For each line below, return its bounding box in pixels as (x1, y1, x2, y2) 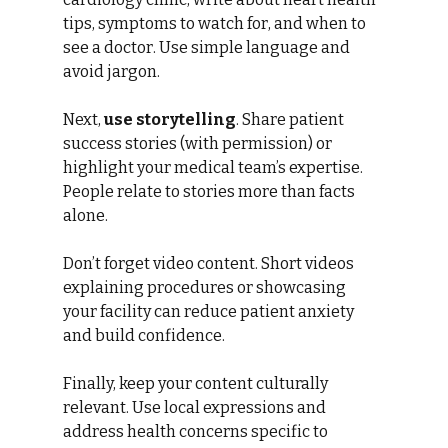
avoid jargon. (62, 61, 160, 81)
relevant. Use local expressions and (62, 397, 329, 417)
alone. (62, 205, 108, 225)
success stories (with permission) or (62, 133, 335, 153)
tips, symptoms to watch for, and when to (62, 13, 369, 33)
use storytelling (103, 109, 236, 129)
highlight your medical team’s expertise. (62, 157, 366, 177)
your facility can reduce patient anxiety (62, 301, 357, 321)
